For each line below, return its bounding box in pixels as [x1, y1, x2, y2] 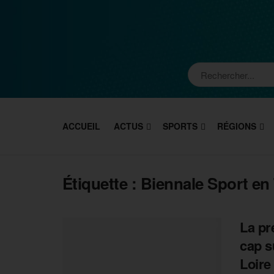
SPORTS [163, 120, 198, 132]
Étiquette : [62, 172, 141, 194]
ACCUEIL [62, 120, 100, 132]
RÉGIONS [217, 120, 256, 132]
